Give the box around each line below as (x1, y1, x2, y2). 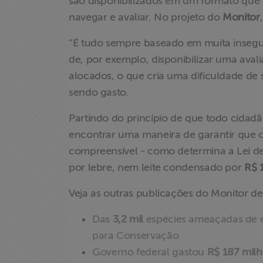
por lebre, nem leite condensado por (69, 161, 245, 173)
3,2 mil (112, 213, 144, 225)
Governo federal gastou (92, 246, 207, 258)
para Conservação (92, 230, 179, 241)
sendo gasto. (69, 86, 129, 98)
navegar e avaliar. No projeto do (69, 11, 223, 23)
